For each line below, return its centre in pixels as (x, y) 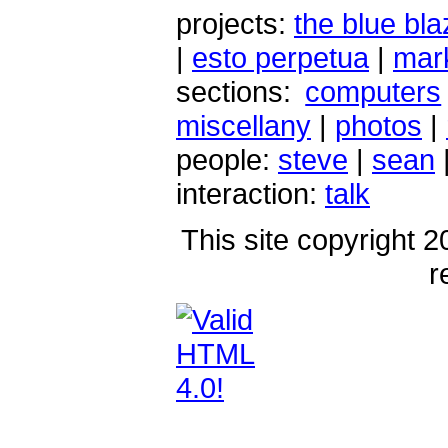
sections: (241, 91)
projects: (235, 23)
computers (373, 91)
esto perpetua (280, 57)
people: (227, 159)
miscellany (243, 125)
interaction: (250, 193)
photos (378, 125)
